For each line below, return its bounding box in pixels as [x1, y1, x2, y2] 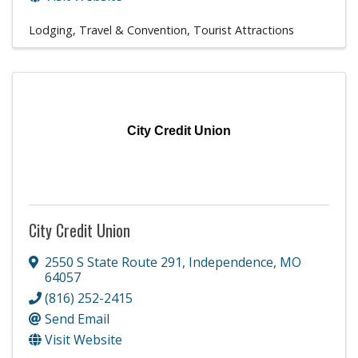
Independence [189, 253, 273, 271]
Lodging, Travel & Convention [29, 22, 187, 38]
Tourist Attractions [193, 22, 294, 38]
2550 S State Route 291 [45, 253, 182, 271]
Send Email [45, 309, 109, 328]
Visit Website [45, 330, 122, 348]
